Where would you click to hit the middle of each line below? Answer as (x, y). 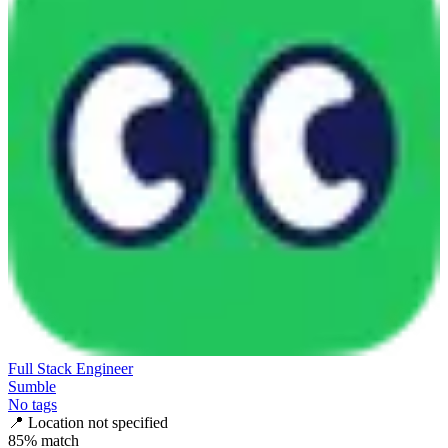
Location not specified (98, 423)
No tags (32, 405)
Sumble (32, 387)
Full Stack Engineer (70, 369)
